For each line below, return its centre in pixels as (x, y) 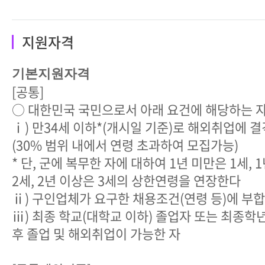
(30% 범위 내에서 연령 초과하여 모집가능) (125, 144)
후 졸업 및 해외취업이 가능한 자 (96, 233)
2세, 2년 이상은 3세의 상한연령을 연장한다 (126, 180)
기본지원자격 (51, 73)
